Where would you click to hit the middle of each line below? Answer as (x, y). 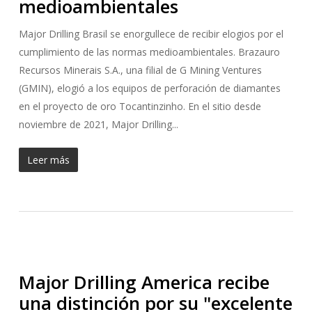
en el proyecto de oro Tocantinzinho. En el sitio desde (140, 106)
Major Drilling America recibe (144, 282)
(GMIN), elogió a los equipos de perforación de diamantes (149, 88)
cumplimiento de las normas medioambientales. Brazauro (149, 52)
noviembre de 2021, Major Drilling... (98, 124)
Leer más (48, 160)
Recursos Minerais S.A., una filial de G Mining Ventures (140, 70)
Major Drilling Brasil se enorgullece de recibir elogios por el (151, 34)
